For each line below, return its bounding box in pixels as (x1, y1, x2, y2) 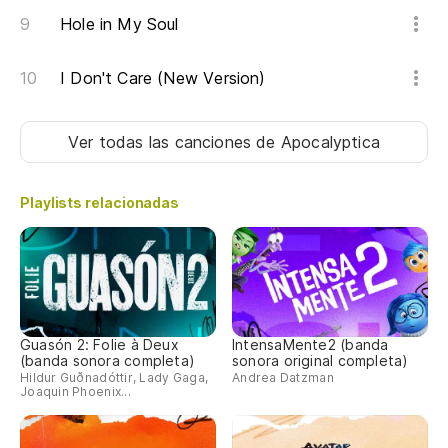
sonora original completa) (232, 351, 409, 369)
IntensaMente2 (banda (232, 335, 389, 353)
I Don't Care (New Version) (60, 68, 266, 89)
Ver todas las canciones (68, 132, 257, 153)
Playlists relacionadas (20, 194, 180, 212)
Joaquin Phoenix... (20, 383, 131, 399)
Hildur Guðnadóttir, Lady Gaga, (20, 369, 209, 385)
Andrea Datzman (232, 369, 334, 385)
